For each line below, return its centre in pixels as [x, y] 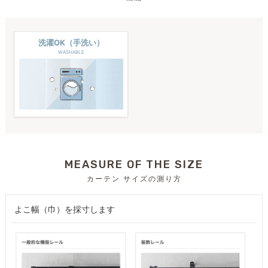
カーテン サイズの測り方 [134, 179]
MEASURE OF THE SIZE [134, 164]
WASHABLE [71, 52]
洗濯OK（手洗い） [71, 43]
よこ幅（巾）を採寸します [64, 209]
